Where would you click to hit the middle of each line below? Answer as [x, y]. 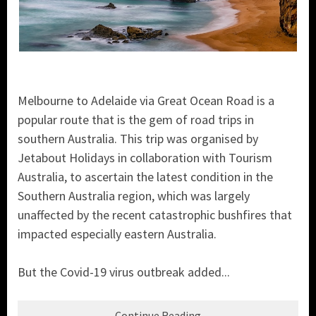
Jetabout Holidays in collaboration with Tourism [145, 157]
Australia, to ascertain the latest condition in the [145, 176]
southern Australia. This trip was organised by [138, 138]
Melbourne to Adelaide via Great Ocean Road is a [146, 100]
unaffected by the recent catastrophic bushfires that [155, 214]
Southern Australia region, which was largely [134, 195]
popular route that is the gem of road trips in [136, 119]
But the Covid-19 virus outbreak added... [124, 272]
